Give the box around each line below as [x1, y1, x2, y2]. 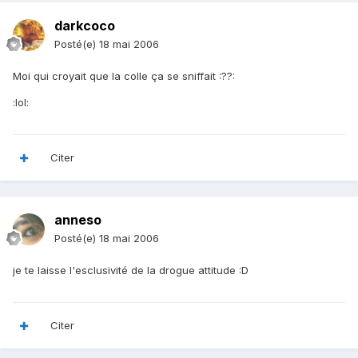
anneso [54, 212, 101, 229]
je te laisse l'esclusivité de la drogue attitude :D [13, 264, 249, 277]
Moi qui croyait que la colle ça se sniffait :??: [13, 70, 235, 83]
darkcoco [54, 18, 115, 34]
